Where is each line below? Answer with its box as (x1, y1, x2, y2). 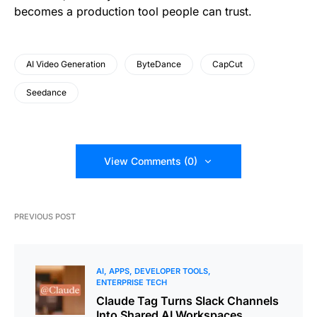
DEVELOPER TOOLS (134, 266, 208, 277)
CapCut (212, 59, 243, 70)
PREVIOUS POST (14, 212, 76, 222)
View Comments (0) (104, 155, 197, 168)
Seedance (26, 87, 67, 98)
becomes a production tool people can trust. (14, 4, 252, 19)
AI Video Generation (26, 59, 105, 70)
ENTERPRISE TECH (96, 277, 167, 288)
